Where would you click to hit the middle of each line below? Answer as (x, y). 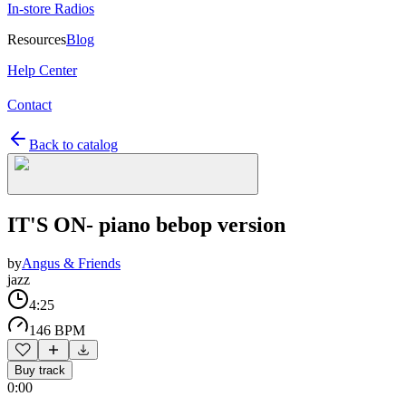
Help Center (42, 70)
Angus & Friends (71, 263)
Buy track (40, 370)
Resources (37, 39)
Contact (29, 105)
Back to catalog (73, 145)
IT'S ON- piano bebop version (146, 224)
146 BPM (57, 330)
